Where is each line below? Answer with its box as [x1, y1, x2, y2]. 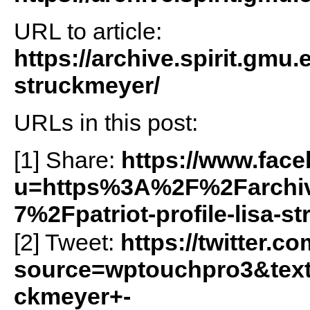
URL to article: [13, 17, 162, 44]
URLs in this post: [13, 109, 198, 136]
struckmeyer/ [13, 71, 160, 98]
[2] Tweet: [13, 228, 120, 255]
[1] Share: [13, 146, 121, 173]
